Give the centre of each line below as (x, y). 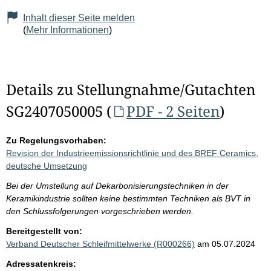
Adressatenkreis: (41, 264)
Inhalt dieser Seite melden (79, 18)
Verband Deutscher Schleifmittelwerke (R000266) (100, 244)
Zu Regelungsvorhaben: (56, 141)
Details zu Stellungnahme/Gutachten (131, 90)
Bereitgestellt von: (44, 231)
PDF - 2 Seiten (173, 111)
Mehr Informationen (67, 30)
